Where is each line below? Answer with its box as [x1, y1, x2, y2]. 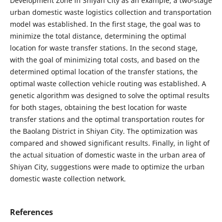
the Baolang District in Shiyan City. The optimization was [9, 126, 198, 136]
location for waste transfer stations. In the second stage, [9, 43, 198, 53]
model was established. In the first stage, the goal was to [9, 19, 200, 29]
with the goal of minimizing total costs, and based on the [9, 55, 200, 64]
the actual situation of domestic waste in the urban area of [9, 150, 205, 160]
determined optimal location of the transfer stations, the [9, 66, 198, 76]
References [9, 207, 53, 218]
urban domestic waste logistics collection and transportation [9, 7, 212, 17]
